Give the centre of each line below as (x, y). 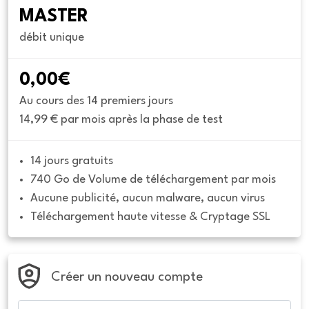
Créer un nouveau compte (127, 277)
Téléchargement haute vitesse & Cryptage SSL (150, 217)
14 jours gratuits (72, 161)
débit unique (52, 38)
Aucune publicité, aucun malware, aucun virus (148, 198)
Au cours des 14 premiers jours (96, 101)
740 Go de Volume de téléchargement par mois (153, 180)
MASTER (54, 17)
